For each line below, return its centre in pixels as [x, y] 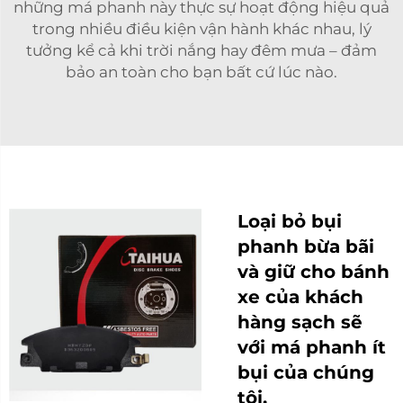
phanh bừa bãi [306, 246]
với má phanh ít [312, 347]
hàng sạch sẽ [300, 322]
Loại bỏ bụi [290, 221]
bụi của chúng [306, 372]
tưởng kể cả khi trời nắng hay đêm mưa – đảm [201, 50]
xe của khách [300, 296]
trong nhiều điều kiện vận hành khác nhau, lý [201, 28]
